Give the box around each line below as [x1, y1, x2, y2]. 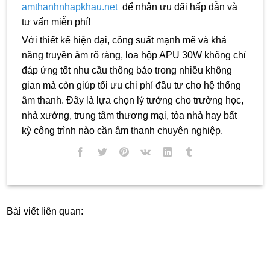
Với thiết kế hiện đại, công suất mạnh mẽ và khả [22, 35, 227, 46]
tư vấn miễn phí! [22, 17, 90, 28]
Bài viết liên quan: [7, 206, 83, 216]
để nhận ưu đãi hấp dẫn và [118, 2, 237, 13]
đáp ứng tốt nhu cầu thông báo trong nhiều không [22, 65, 232, 76]
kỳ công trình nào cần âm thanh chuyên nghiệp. [22, 125, 223, 136]
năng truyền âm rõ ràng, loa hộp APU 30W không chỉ [22, 50, 246, 61]
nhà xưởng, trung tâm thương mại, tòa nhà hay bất [22, 110, 237, 121]
